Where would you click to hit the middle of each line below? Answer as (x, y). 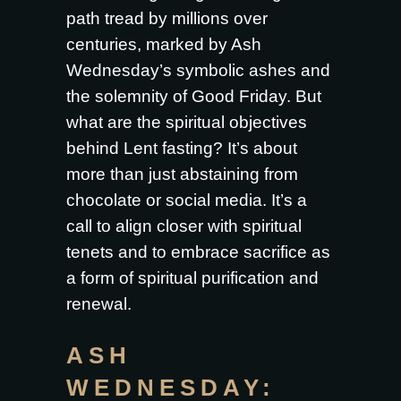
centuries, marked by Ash (164, 44)
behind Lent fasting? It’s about (182, 148)
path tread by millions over (167, 18)
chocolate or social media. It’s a (187, 200)
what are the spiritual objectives (187, 122)
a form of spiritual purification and (192, 278)
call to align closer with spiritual (184, 226)
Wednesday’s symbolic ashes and (198, 70)
